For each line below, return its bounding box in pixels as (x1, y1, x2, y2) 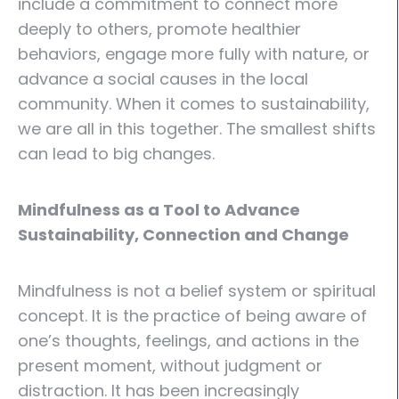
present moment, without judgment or (18, 354, 322, 377)
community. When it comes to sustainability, (18, 93, 370, 115)
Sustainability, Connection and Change (18, 224, 349, 246)
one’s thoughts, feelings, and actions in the (18, 330, 359, 352)
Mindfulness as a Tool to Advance (18, 199, 300, 221)
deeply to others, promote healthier (18, 18, 301, 40)
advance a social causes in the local (18, 68, 308, 90)
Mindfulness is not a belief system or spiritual (18, 280, 376, 302)
